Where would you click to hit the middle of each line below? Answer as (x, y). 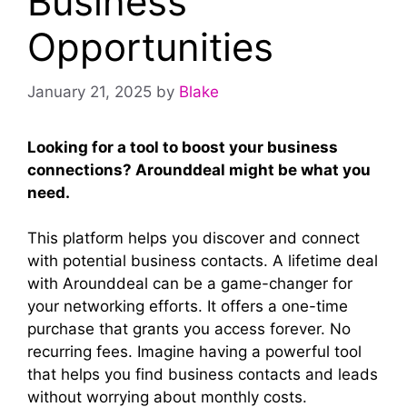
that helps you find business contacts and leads (203, 374)
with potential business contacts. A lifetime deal (203, 261)
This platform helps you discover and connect (194, 238)
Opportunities (150, 47)
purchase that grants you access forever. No (189, 329)
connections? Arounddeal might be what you (199, 169)
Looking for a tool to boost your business (183, 147)
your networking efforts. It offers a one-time (188, 306)
